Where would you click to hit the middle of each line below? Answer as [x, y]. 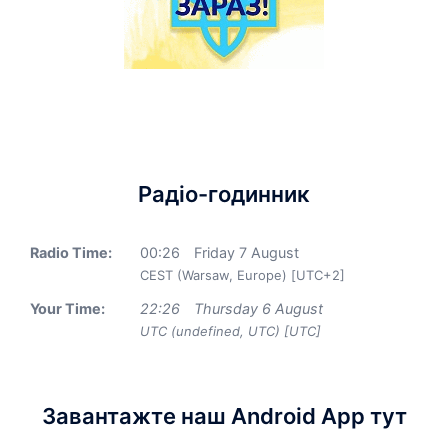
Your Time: [67, 308]
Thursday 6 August [258, 308]
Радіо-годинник [224, 194]
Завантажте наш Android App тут [224, 416]
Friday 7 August [246, 252]
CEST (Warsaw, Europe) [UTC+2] [242, 275]
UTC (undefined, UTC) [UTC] [230, 331]
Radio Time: [71, 252]
